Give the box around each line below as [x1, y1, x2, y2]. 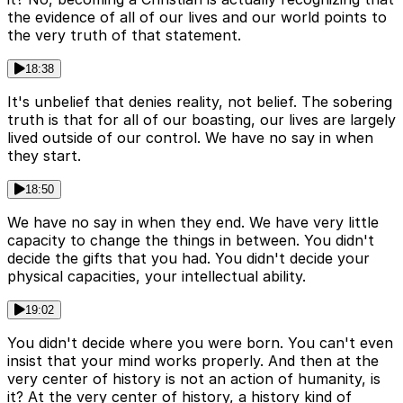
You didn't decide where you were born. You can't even [7, 334, 393, 353]
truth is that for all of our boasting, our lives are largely [7, 111, 396, 130]
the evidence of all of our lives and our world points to [7, 8, 387, 27]
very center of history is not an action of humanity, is [7, 370, 381, 389]
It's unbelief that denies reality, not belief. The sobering [7, 93, 392, 112]
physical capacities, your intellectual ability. [7, 267, 306, 286]
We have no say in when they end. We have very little [7, 213, 379, 232]
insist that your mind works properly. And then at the [7, 352, 379, 371]
